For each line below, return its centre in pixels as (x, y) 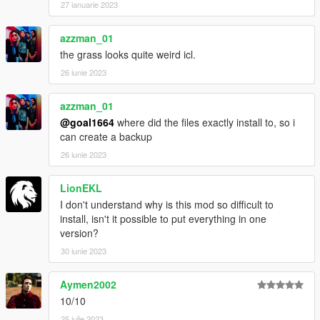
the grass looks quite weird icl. (128, 54)
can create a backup (106, 136)
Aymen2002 (88, 284)
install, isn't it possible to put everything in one (163, 218)
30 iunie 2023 (84, 250)
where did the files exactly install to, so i (205, 122)
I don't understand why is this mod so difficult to (167, 204)
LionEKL (81, 187)
